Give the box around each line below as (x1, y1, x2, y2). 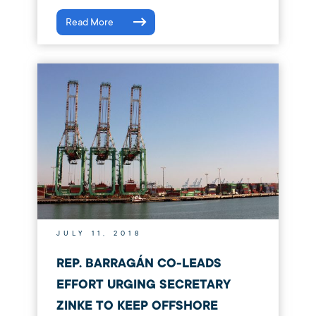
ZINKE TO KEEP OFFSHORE (56, 298, 218, 315)
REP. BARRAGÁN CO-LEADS (56, 255, 221, 272)
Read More (65, 16, 114, 29)
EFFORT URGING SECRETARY (56, 276, 231, 293)
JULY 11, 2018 (56, 229, 142, 238)
